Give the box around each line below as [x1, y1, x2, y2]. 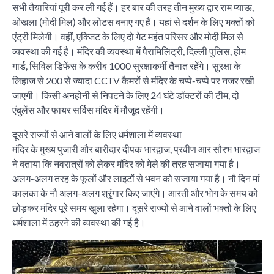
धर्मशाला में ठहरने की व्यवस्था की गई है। [12, 217, 146, 229]
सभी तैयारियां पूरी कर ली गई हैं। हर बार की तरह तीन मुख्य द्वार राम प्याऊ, [12, 1, 254, 13]
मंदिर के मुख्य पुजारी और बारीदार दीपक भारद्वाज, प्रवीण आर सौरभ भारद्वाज [12, 143, 260, 155]
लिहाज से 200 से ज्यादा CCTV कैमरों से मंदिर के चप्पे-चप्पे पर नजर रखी [12, 75, 254, 87]
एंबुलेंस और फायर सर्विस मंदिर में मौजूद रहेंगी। [12, 104, 165, 116]
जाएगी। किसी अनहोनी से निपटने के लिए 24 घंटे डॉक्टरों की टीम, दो [12, 89, 239, 102]
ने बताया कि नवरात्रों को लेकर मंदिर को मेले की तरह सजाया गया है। [12, 158, 240, 170]
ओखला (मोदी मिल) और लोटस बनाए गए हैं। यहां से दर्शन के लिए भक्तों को [12, 16, 255, 28]
